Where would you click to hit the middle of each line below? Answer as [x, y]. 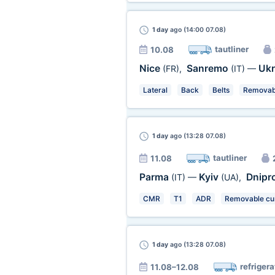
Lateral [155, 90]
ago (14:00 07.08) [197, 30]
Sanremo [208, 68]
